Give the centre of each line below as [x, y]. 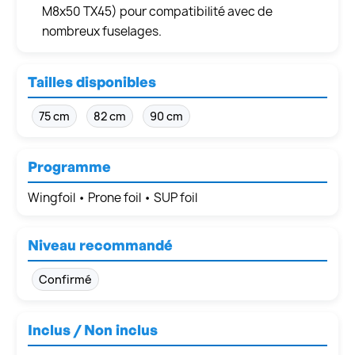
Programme [69, 166]
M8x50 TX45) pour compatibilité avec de [157, 11]
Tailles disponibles [92, 81]
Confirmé [65, 279]
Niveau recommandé [100, 244]
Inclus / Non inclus [93, 329]
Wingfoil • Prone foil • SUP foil [113, 197]
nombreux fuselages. [102, 31]
